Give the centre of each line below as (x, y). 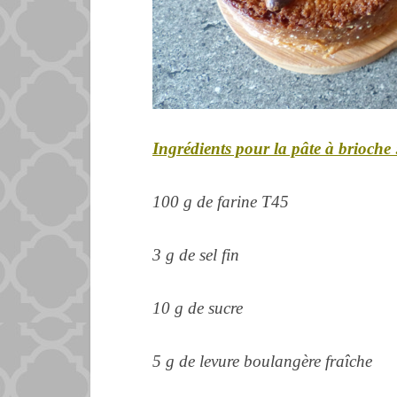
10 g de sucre (198, 308)
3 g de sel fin (196, 255)
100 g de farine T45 (223, 202)
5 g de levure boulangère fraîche (262, 361)
